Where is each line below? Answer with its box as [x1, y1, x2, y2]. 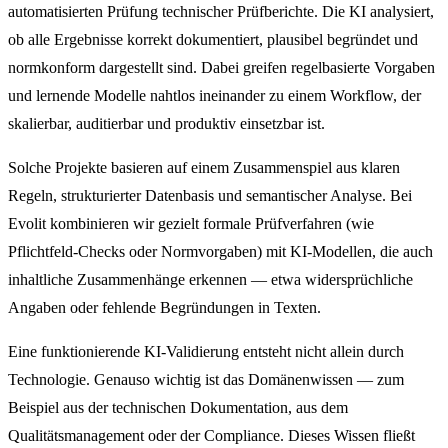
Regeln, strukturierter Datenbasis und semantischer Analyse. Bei [8, 187, 412, 205]
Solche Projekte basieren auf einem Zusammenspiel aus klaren [8, 159, 400, 177]
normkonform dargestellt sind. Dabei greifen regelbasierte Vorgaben [8, 59, 435, 77]
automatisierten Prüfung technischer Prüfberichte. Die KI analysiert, [8, 3, 434, 21]
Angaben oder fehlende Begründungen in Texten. [8, 299, 321, 317]
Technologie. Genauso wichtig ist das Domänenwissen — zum [8, 370, 404, 388]
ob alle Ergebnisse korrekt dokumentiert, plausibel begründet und [8, 31, 418, 49]
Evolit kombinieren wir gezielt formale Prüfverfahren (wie [8, 215, 374, 233]
